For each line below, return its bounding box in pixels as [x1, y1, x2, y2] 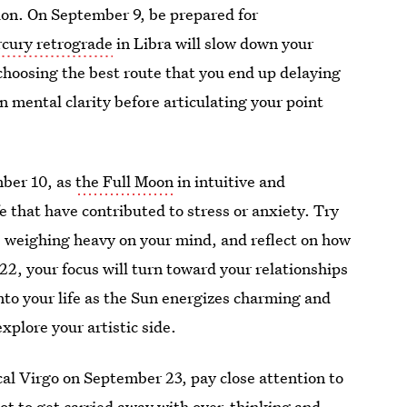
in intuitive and [174, 171, 286, 192]
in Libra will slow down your [113, 33, 314, 54]
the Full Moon [75, 171, 174, 192]
